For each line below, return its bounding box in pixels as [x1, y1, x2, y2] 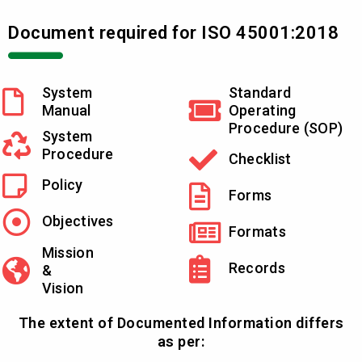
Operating [228, 101, 297, 119]
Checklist [228, 150, 292, 168]
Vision [41, 279, 84, 297]
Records [228, 259, 285, 277]
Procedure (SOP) [228, 119, 343, 137]
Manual [41, 101, 91, 119]
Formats [228, 223, 286, 241]
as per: [157, 332, 205, 350]
